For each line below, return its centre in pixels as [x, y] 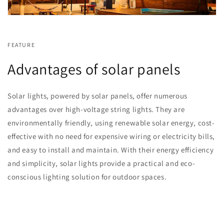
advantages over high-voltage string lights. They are [96, 109]
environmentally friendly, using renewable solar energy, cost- [111, 122]
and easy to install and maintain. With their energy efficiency [111, 149]
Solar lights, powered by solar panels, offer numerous [97, 95]
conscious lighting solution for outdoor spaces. [87, 176]
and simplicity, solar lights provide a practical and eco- [101, 163]
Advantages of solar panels [94, 69]
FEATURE [21, 44]
